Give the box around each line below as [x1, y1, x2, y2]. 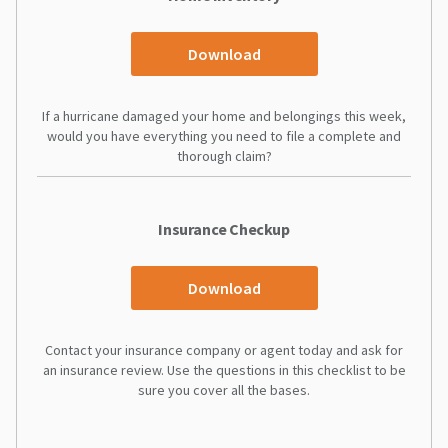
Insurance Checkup [158, 218, 290, 239]
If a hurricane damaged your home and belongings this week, [42, 106, 406, 125]
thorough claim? [176, 146, 272, 165]
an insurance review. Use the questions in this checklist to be [42, 360, 406, 379]
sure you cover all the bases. [138, 380, 310, 399]
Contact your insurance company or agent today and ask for [45, 340, 403, 359]
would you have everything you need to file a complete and [47, 126, 401, 145]
